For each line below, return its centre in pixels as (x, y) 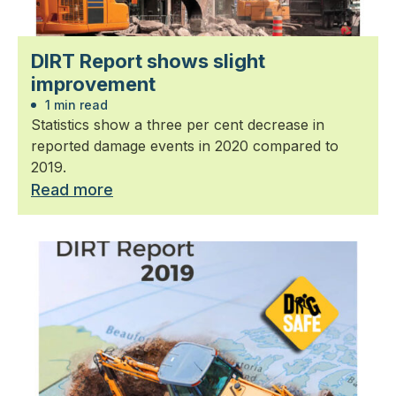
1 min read (75, 105)
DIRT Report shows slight (148, 61)
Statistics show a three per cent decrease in (178, 125)
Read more (72, 190)
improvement (93, 84)
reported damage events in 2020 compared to (185, 146)
